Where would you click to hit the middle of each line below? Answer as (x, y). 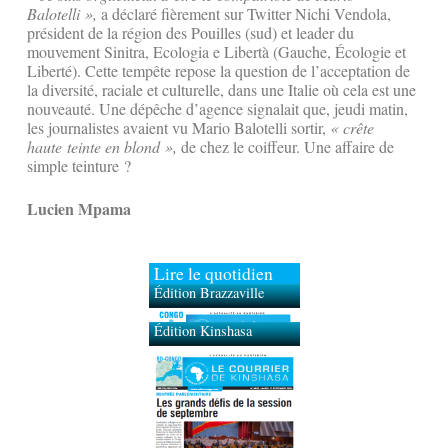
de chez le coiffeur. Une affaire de (285, 147)
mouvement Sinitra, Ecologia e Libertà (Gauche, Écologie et (216, 52)
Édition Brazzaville (208, 293)
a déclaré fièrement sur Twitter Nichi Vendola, (244, 14)
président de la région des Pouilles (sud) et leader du (190, 33)
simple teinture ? (79, 166)
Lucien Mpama (79, 209)
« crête (352, 128)
